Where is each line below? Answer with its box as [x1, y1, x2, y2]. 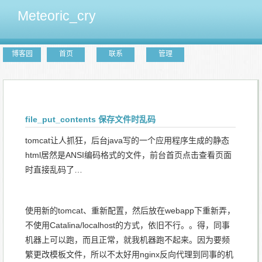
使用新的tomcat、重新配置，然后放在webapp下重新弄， [25, 206, 235, 215]
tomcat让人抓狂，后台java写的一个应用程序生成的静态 [25, 136, 229, 145]
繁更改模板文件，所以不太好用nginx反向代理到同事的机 [25, 250, 233, 259]
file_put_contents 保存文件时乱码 [25, 115, 156, 124]
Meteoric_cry [18, 8, 96, 23]
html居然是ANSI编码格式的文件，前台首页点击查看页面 [25, 150, 232, 160]
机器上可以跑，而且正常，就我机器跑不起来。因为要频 [25, 235, 230, 244]
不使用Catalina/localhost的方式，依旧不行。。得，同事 [25, 220, 230, 230]
